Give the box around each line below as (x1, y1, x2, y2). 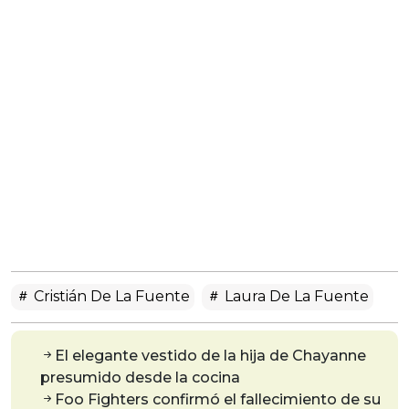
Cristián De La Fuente (30, 288, 190, 306)
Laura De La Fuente (221, 288, 369, 306)
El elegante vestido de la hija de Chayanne (55, 347, 366, 365)
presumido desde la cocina (40, 369, 240, 387)
